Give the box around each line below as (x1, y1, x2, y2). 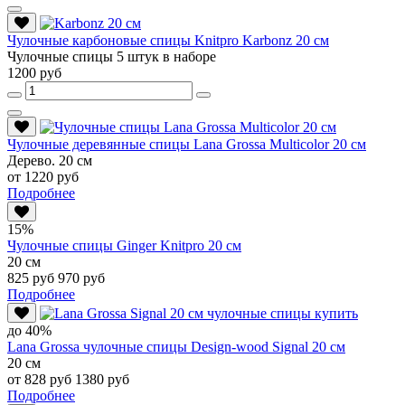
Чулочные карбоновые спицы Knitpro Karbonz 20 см (7, 32, 329, 48)
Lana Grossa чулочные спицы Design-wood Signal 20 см (7, 338, 345, 354)
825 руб (7, 269, 58, 286)
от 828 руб (7, 371, 75, 387)
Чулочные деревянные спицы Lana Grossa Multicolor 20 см (7, 136, 366, 152)
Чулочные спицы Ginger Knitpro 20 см (7, 237, 241, 253)
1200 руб (7, 64, 61, 80)
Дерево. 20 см (7, 152, 92, 168)
